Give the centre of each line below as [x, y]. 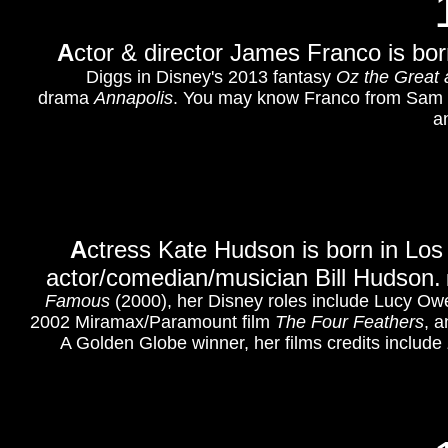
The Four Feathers [349, 322]
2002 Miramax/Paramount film [152, 322]
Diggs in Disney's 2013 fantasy [211, 77]
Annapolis [133, 98]
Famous [77, 301]
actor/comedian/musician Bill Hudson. [243, 277]
